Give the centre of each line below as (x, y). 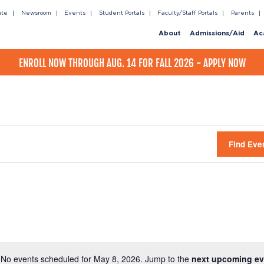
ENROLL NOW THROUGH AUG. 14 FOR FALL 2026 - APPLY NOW (132, 63)
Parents (242, 13)
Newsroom (36, 13)
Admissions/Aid (217, 34)
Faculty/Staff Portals (187, 13)
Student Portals (121, 13)
